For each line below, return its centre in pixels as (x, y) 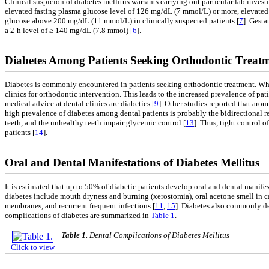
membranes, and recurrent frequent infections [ (80, 206)
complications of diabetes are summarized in (78, 216)
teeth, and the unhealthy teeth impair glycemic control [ (95, 123)
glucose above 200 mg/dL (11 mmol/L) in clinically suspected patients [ (122, 20)
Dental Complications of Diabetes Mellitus (159, 235)
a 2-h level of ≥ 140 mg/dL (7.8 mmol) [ (69, 30)
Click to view (33, 247)
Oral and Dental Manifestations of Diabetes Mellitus (132, 163)
